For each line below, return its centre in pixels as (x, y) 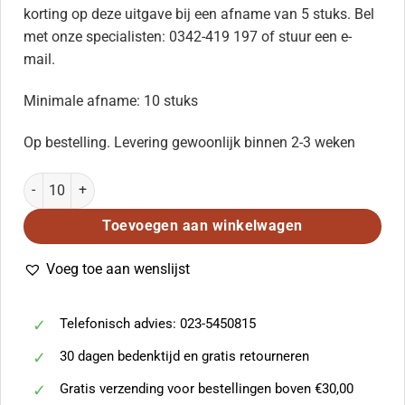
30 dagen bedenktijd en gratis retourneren (184, 357)
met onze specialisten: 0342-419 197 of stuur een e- (188, 37)
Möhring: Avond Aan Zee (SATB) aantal (135, 182)
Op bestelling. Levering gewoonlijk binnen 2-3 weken (189, 142)
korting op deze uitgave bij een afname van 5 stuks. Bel (199, 14)
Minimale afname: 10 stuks (111, 100)
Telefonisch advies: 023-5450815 (157, 324)
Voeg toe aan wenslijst (118, 268)
